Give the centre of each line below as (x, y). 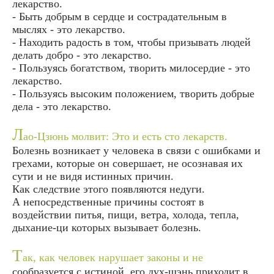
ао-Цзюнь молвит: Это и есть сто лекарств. (125, 136)
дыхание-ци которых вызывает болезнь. (107, 227)
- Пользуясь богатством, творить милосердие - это (131, 68)
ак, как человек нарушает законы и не (113, 257)
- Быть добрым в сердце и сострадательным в (120, 16)
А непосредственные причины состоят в (108, 202)
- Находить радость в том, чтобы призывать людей (131, 42)
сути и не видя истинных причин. (93, 176)
